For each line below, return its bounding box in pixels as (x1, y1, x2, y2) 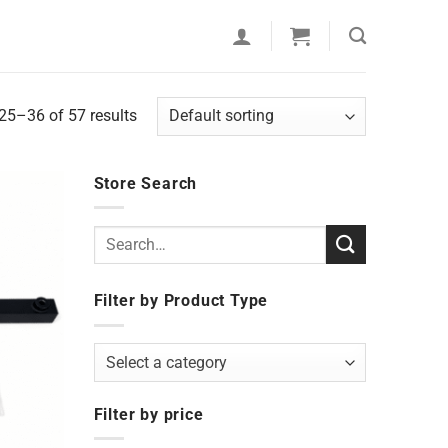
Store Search (93, 173, 198, 193)
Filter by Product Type (93, 291, 269, 311)
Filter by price (93, 404, 204, 424)
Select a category (106, 354, 228, 372)
